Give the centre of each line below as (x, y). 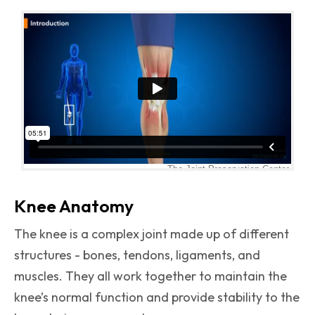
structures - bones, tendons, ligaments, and (137, 255)
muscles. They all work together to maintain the (150, 276)
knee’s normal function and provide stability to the (157, 297)
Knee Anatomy (74, 206)
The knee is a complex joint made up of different (152, 234)
